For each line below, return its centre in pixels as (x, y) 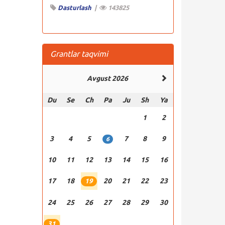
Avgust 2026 (107, 78)
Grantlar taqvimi (79, 54)
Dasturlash (74, 8)
